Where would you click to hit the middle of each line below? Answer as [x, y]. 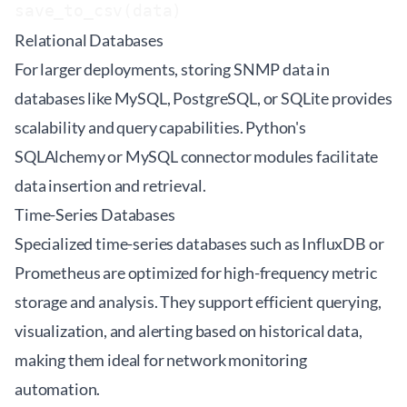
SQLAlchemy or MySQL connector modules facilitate [197, 156]
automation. [58, 389]
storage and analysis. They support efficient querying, [198, 302]
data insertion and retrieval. [110, 185]
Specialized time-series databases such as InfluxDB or [199, 243]
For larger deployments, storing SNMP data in [172, 69]
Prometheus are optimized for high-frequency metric [196, 273]
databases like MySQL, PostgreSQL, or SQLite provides [203, 98]
